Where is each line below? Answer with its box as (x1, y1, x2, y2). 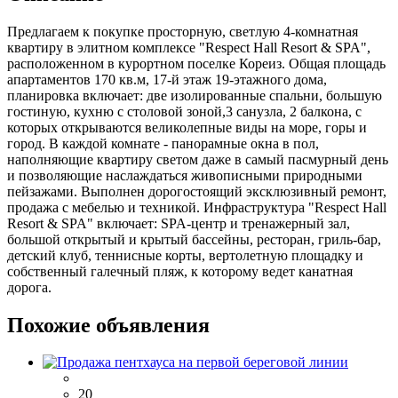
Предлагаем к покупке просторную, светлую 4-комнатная (7, 23, 358, 39)
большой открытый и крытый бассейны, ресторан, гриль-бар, (7, 231, 381, 247)
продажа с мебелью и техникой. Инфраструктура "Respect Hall (7, 199, 386, 215)
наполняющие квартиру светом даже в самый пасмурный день (7, 151, 388, 167)
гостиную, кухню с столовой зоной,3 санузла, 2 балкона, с (7, 103, 362, 119)
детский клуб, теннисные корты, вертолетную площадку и (7, 247, 363, 263)
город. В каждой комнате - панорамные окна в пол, (7, 135, 319, 151)
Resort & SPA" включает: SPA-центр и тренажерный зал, (7, 215, 350, 231)
